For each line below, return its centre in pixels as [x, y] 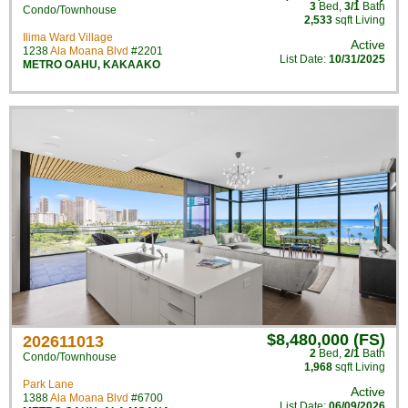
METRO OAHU [60, 65]
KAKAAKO [132, 65]
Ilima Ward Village [68, 37]
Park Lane [48, 384]
